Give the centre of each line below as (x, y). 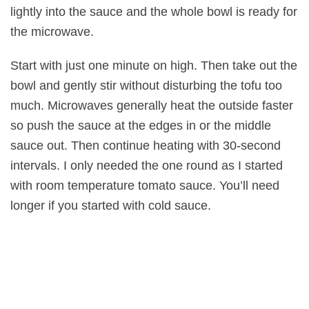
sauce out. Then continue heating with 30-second (146, 146)
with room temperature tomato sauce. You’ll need (145, 186)
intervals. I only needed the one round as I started (147, 166)
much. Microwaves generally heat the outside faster (152, 106)
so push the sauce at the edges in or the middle (141, 126)
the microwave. (52, 32)
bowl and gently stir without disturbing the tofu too (146, 86)
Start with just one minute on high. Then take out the (154, 66)
